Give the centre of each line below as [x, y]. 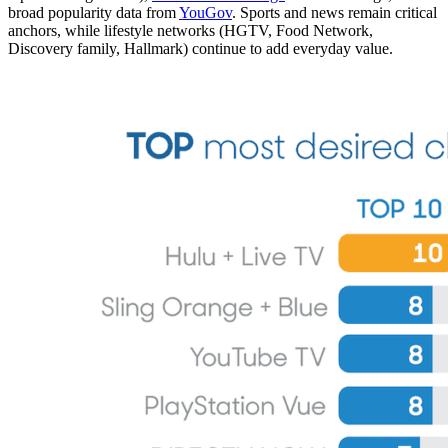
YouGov [205, 13]
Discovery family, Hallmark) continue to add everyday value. [200, 49]
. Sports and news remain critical [334, 13]
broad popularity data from [93, 13]
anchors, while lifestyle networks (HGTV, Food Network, [190, 31]
